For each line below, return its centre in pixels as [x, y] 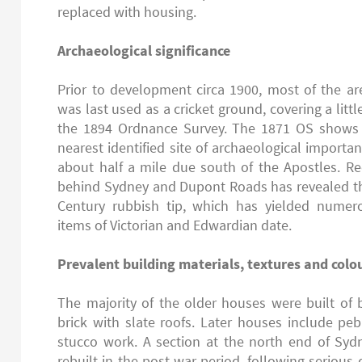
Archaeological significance [144, 51]
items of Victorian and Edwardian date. [175, 225]
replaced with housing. [127, 12]
